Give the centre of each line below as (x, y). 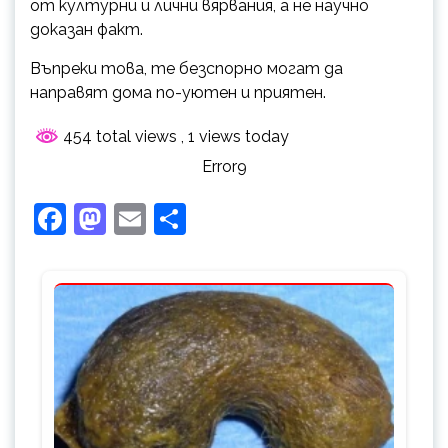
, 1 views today (235, 137)
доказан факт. (86, 30)
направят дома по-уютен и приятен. (178, 93)
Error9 (224, 167)
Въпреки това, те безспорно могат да (186, 69)
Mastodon (179, 219)
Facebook (137, 219)
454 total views (120, 137)
